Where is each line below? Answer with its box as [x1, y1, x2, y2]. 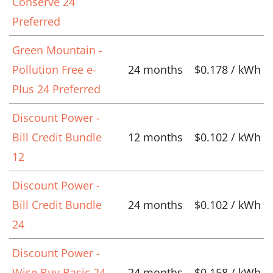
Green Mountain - [12, 42, 102, 57]
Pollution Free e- [12, 62, 96, 77]
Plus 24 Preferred [12, 81, 101, 96]
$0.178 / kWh [194, 62, 261, 77]
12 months [128, 129, 183, 144]
